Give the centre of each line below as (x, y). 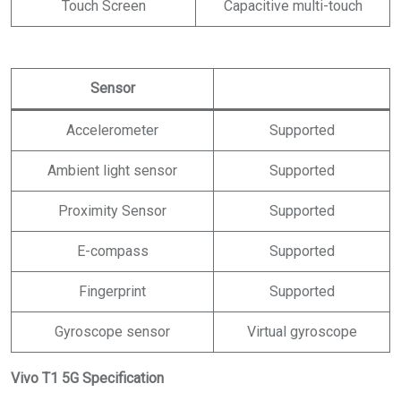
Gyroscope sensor (112, 331)
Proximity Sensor (112, 210)
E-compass (112, 251)
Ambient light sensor (112, 170)
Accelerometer (112, 130)
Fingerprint (112, 291)
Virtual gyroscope (302, 331)
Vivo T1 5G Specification (87, 378)
